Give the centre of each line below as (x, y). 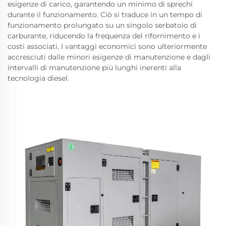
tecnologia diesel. (38, 78)
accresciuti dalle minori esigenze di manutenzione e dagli (109, 57)
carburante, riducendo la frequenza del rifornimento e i (104, 36)
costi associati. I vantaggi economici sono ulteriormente (107, 46)
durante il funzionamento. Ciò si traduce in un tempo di (105, 15)
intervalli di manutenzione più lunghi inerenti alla (94, 68)
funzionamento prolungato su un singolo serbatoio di (102, 25)
